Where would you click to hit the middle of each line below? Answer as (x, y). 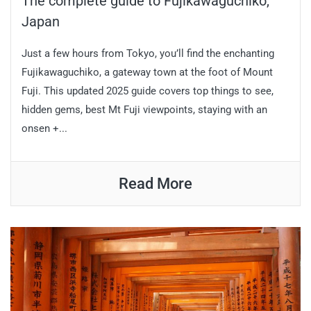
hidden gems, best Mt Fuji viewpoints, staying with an (144, 110)
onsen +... (44, 129)
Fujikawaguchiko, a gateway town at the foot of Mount (147, 73)
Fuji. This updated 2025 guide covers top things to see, (148, 91)
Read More (155, 184)
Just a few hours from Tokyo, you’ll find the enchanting (148, 54)
